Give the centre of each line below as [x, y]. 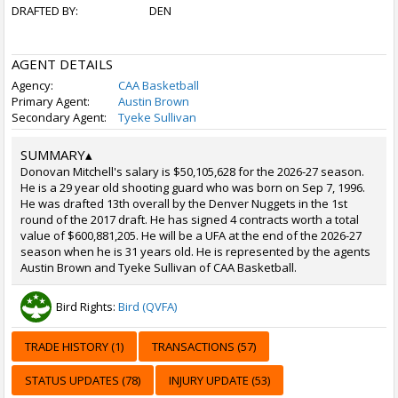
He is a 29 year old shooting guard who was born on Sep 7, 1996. [193, 187]
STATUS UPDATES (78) [83, 380]
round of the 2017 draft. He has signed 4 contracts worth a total [190, 219]
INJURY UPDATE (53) [219, 380]
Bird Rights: [87, 306]
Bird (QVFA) [147, 306]
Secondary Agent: [59, 117]
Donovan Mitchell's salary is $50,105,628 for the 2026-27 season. [192, 171]
